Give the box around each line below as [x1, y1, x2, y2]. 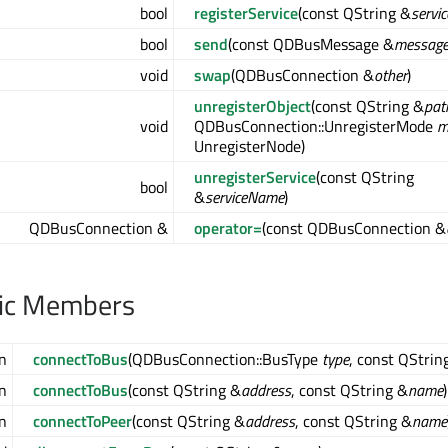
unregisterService [194, 165, 316, 190]
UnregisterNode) [194, 134, 305, 159]
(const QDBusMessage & [228, 32, 394, 57]
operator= [194, 216, 262, 241]
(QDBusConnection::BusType [128, 347, 322, 372]
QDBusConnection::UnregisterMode [194, 114, 437, 139]
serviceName [205, 185, 284, 210]
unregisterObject [194, 94, 311, 119]
